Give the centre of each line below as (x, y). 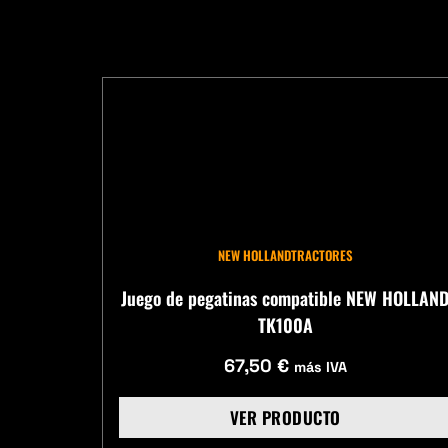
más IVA (320, 366)
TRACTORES (321, 255)
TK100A (285, 325)
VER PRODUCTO (285, 418)
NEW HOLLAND (254, 255)
